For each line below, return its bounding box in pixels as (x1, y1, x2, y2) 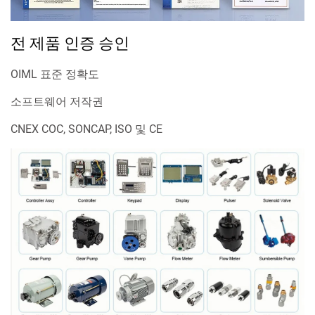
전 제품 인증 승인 (11, 34, 129, 52)
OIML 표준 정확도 (11, 67, 99, 81)
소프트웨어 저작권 (11, 94, 103, 108)
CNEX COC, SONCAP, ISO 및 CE (11, 122, 162, 136)
